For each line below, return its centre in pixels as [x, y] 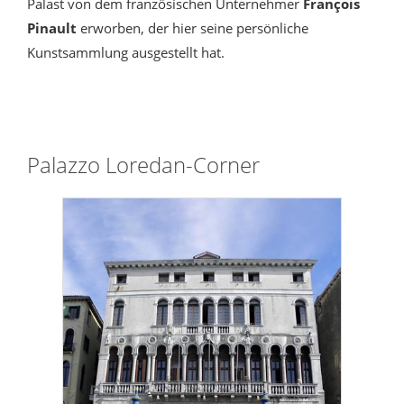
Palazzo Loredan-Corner [143, 165]
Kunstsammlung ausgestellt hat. [126, 53]
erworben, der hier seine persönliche [193, 28]
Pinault [52, 28]
